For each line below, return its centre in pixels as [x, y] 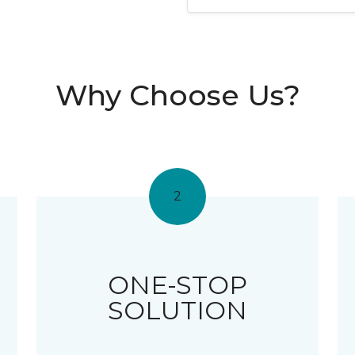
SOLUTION [177, 310]
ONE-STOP [177, 285]
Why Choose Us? [177, 95]
